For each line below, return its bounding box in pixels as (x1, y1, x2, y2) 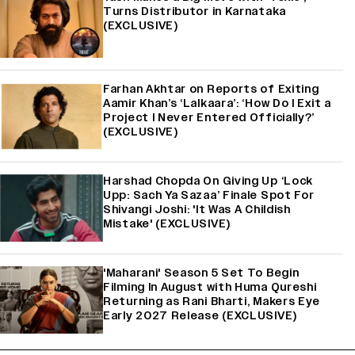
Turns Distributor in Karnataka (103, 3, 286, 19)
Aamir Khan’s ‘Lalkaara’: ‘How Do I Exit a (103, 95, 331, 111)
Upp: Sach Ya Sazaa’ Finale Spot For (103, 187, 315, 203)
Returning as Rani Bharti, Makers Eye (103, 293, 321, 309)
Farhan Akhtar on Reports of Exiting (103, 81, 319, 97)
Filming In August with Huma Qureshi (103, 279, 317, 295)
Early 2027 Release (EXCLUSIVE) (103, 307, 297, 323)
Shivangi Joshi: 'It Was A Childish (103, 201, 291, 217)
